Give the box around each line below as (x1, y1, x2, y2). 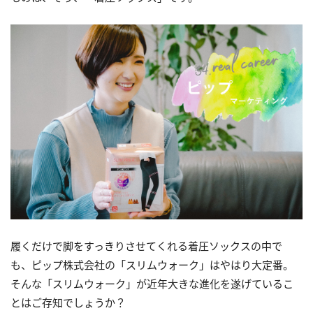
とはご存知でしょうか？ (10, 295, 126, 310)
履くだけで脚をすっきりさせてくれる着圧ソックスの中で (10, 238, 282, 253)
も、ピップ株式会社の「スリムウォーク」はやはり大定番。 (10, 257, 293, 272)
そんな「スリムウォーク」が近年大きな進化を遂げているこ (10, 276, 293, 291)
